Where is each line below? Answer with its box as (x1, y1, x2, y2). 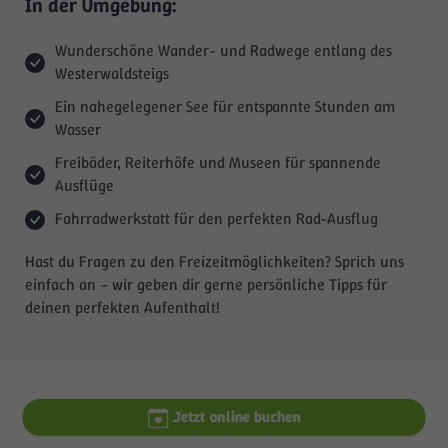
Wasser (55, 118, 101, 140)
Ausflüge (55, 174, 114, 196)
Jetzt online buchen (173, 406, 300, 427)
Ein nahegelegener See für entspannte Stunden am (55, 95, 395, 117)
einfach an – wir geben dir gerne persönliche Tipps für (25, 273, 387, 295)
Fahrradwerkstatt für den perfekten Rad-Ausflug (55, 207, 378, 229)
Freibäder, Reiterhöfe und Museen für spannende (55, 151, 381, 173)
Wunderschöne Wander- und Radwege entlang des (55, 39, 392, 61)
